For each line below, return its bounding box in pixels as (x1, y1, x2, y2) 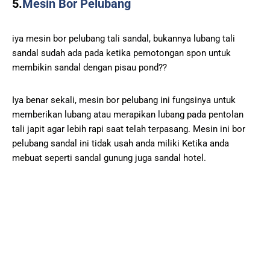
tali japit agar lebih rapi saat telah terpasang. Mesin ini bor (12, 123, 245, 134)
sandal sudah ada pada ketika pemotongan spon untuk (12, 47, 231, 58)
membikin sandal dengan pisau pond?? (12, 61, 167, 73)
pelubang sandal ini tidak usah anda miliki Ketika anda (12, 137, 229, 149)
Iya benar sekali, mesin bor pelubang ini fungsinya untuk (12, 94, 236, 105)
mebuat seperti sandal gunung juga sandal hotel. (12, 152, 206, 163)
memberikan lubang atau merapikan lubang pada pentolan (12, 108, 243, 120)
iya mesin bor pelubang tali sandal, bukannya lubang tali (12, 33, 235, 44)
